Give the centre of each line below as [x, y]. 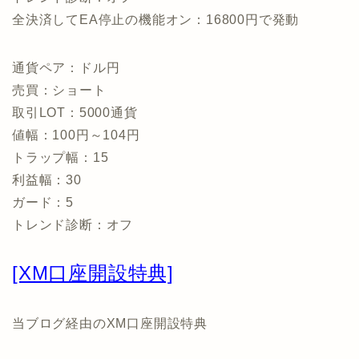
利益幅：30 [47, 180]
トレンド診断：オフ [73, 225]
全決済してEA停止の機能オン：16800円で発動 [156, 20]
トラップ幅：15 [61, 158]
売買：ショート [59, 91]
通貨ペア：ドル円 [66, 68]
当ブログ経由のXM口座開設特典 [110, 324]
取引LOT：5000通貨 [75, 113]
